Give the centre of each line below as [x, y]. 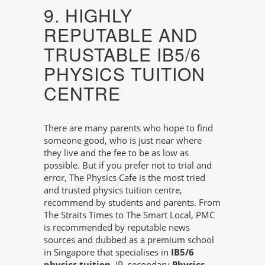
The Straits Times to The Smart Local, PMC [129, 215]
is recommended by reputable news [117, 227]
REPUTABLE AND [121, 35]
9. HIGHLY [88, 15]
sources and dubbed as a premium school [129, 240]
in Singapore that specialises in [107, 252]
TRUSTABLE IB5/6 [122, 54]
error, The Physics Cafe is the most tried [125, 178]
